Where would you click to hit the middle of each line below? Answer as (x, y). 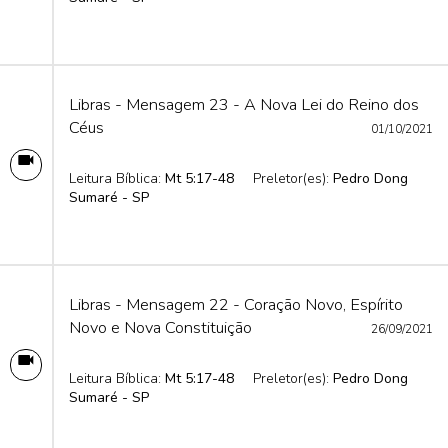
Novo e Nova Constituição (160, 327)
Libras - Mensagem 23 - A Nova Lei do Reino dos (244, 104)
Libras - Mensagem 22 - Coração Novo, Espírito (236, 304)
